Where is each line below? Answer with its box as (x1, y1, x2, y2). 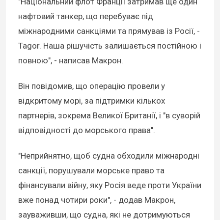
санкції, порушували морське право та (18, 165, 165, 176)
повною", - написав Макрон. (18, 55, 123, 66)
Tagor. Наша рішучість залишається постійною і (18, 41, 201, 51)
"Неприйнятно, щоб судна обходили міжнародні (18, 151, 199, 161)
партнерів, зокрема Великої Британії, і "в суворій (18, 110, 200, 121)
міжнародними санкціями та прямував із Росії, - (18, 26, 200, 36)
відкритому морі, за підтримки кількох (18, 96, 165, 106)
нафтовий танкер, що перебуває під (18, 11, 153, 22)
